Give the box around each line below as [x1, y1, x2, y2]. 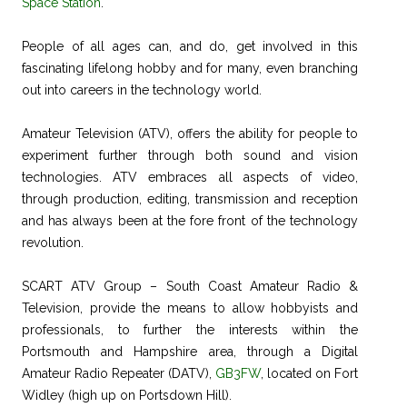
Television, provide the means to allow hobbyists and [22, 301, 358, 316]
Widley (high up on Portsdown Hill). [22, 388, 232, 403]
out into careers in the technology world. [22, 83, 262, 98]
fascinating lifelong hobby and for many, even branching [22, 61, 358, 76]
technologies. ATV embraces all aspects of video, [22, 170, 358, 185]
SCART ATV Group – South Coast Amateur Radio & [22, 279, 358, 294]
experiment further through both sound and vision [22, 148, 358, 164]
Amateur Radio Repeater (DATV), [22, 366, 215, 382]
